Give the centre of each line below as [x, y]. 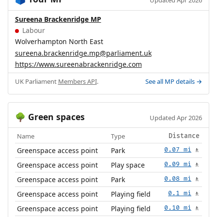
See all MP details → [174, 81]
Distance [184, 136]
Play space [128, 165]
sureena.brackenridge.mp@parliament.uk [83, 53]
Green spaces [55, 116]
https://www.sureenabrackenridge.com [78, 64]
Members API [77, 81]
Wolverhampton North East [59, 42]
